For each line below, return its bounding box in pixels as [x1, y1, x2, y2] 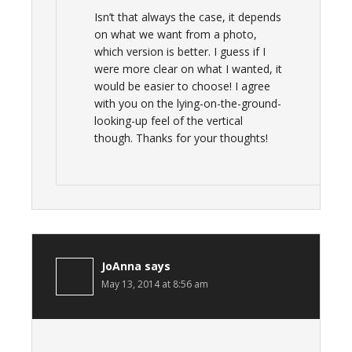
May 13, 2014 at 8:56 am [101, 277, 208, 291]
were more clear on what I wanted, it [94, 61, 282, 76]
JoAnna [101, 258, 141, 273]
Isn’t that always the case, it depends [94, 9, 281, 24]
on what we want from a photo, [94, 27, 257, 42]
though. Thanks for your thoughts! [94, 130, 268, 145]
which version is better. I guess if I [94, 44, 266, 59]
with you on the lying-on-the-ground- [94, 96, 281, 111]
